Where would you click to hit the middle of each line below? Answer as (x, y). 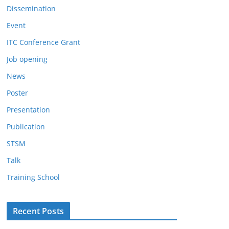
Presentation (28, 110)
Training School (33, 177)
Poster (17, 93)
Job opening (27, 59)
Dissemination (31, 9)
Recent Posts (38, 211)
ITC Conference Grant (43, 42)
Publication (26, 127)
